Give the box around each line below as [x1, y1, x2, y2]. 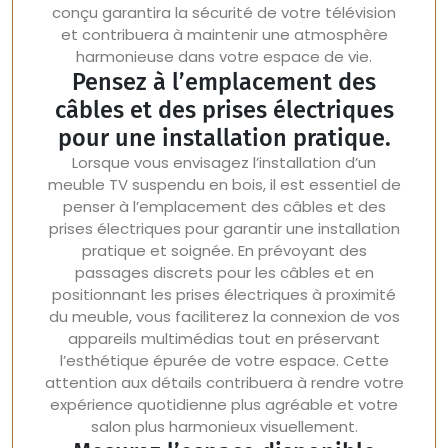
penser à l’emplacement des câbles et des [62, 196, 386, 217]
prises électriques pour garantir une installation [48, 218, 400, 239]
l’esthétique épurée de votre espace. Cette [59, 350, 389, 371]
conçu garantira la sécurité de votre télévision [52, 2, 396, 23]
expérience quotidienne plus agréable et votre [50, 394, 398, 415]
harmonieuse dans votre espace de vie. [76, 46, 372, 67]
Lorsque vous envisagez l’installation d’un [72, 152, 376, 173]
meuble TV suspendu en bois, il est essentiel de [47, 174, 401, 195]
